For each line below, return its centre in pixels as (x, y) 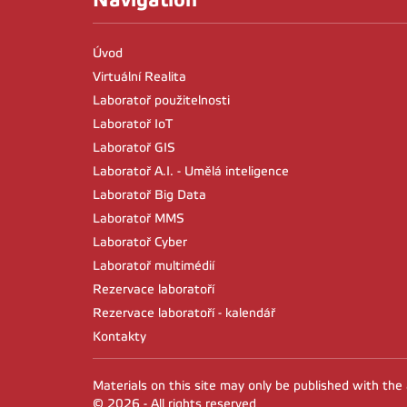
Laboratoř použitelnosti (161, 101)
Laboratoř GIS (134, 148)
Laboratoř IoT (133, 124)
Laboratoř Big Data (149, 195)
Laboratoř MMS (139, 219)
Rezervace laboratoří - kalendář (184, 313)
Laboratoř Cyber (140, 243)
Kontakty (119, 337)
